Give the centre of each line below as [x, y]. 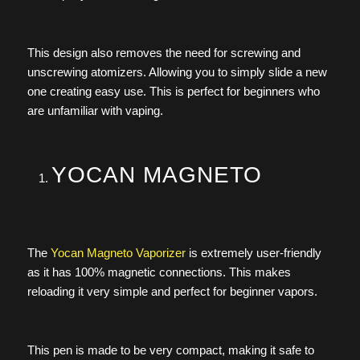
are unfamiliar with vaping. [95, 111]
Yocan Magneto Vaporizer [118, 252]
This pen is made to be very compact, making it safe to [170, 350]
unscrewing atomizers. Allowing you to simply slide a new [177, 72]
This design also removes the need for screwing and [164, 53]
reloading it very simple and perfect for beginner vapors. [172, 291]
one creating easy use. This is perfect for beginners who [173, 92]
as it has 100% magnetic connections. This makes [159, 272]
